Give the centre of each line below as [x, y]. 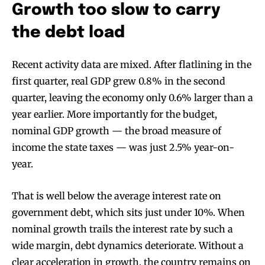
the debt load [68, 33]
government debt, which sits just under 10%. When [128, 213]
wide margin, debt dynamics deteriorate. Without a [128, 246]
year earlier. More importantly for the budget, [114, 114]
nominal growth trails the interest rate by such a [122, 229]
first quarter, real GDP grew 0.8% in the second [119, 81]
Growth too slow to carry [116, 11]
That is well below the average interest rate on [117, 196]
